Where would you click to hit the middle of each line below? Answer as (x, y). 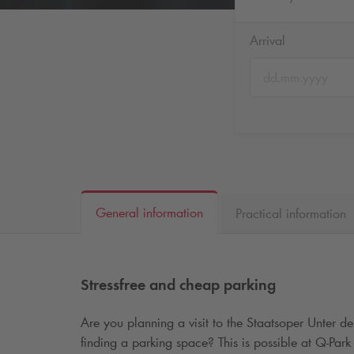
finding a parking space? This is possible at (198, 343)
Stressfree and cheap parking (178, 284)
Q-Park (333, 343)
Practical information (291, 213)
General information (149, 213)
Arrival (267, 40)
